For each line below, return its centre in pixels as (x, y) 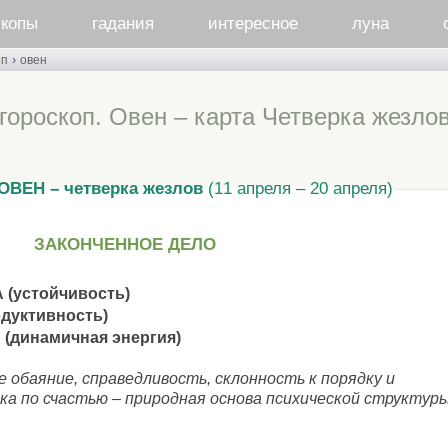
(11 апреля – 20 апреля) (297, 188)
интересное (252, 23)
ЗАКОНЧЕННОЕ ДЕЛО (125, 244)
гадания (122, 23)
